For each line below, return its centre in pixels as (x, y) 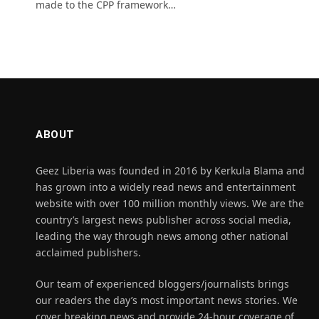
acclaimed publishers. (88, 252)
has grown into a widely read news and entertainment (166, 187)
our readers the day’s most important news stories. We (167, 300)
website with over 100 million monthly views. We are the (170, 203)
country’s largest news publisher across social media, (163, 219)
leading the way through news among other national (162, 236)
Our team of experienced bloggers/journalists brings (162, 283)
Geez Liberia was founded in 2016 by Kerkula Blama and (170, 170)
